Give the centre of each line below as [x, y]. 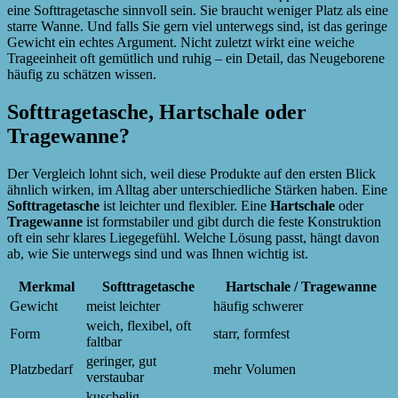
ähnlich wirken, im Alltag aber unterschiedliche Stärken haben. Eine [197, 190]
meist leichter [123, 306]
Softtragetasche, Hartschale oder [157, 112]
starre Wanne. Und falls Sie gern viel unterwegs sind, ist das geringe [197, 27]
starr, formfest [251, 334]
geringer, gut [121, 362]
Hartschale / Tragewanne [301, 287]
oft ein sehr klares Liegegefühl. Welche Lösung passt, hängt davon [193, 238]
